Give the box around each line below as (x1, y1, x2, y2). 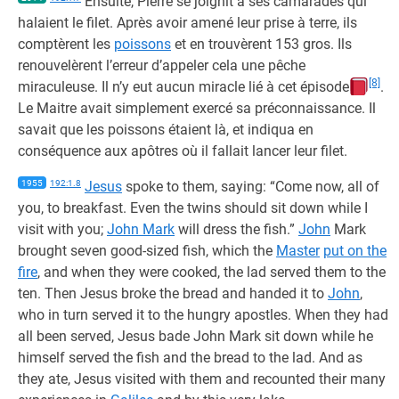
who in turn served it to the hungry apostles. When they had (18, 306, 388, 323)
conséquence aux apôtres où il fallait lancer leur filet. (18, 142, 347, 159)
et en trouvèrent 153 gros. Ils (171, 36, 352, 53)
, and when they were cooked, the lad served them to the (37, 264, 386, 281)
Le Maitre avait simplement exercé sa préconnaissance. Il (18, 100, 376, 117)
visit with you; (18, 221, 107, 238)
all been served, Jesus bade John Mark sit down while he (18, 328, 373, 345)
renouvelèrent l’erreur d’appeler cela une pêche (18, 57, 305, 74)
